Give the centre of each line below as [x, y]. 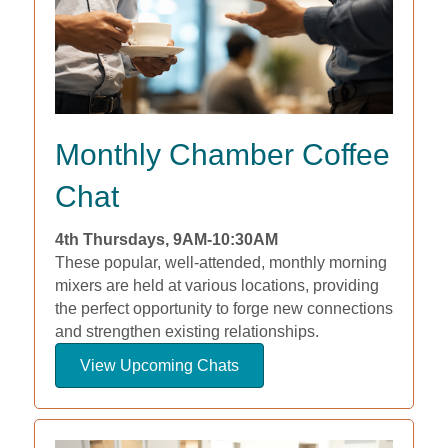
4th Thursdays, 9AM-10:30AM [166, 239]
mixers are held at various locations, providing [216, 285]
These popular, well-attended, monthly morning [220, 262]
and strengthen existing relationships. [186, 331]
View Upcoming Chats [159, 365]
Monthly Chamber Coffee [222, 154]
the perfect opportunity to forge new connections [223, 308]
